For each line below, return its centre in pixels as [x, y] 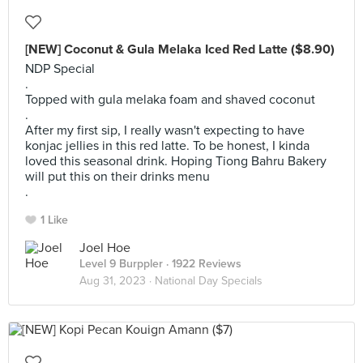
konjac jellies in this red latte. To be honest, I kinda [167, 146]
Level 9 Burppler [121, 264]
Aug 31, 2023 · [117, 281]
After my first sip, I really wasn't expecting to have [165, 130]
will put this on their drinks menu [117, 177]
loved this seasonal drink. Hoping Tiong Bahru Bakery [176, 161]
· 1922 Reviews [202, 264]
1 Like [54, 220]
